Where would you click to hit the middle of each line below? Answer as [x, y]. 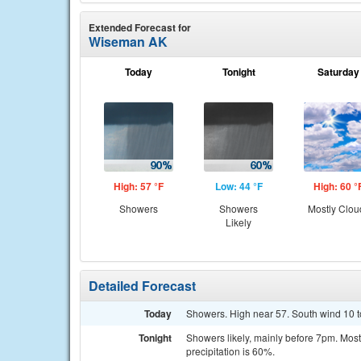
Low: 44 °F [239, 186]
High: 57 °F [139, 186]
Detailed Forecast [142, 286]
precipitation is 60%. [230, 351]
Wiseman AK [128, 41]
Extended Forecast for [140, 27]
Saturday [338, 72]
